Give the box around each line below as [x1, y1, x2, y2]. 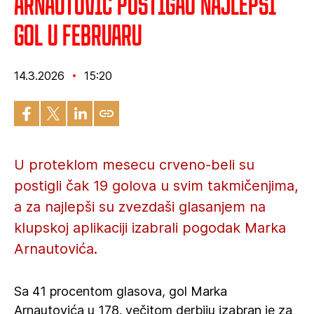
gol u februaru [14, 17, 142, 53]
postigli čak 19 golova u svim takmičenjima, [14, 177, 299, 194]
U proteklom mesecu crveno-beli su [14, 156, 254, 173]
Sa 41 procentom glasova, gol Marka [14, 284, 227, 299]
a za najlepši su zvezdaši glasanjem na [14, 198, 266, 215]
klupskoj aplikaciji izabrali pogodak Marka [14, 219, 286, 236]
